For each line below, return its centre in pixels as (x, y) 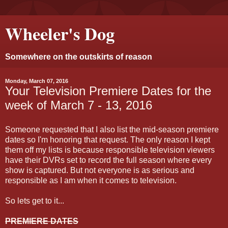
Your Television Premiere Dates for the (108, 91)
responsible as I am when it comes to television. (91, 180)
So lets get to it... (35, 201)
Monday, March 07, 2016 (37, 81)
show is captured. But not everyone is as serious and (100, 170)
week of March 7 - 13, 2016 (79, 105)
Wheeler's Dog (60, 33)
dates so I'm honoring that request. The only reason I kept (108, 139)
